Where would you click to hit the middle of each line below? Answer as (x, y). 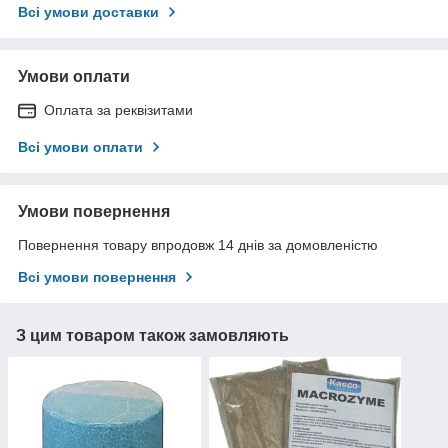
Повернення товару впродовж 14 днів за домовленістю (198, 245)
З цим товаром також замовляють (152, 336)
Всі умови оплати (80, 147)
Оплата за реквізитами (118, 110)
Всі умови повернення (97, 277)
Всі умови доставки (88, 12)
